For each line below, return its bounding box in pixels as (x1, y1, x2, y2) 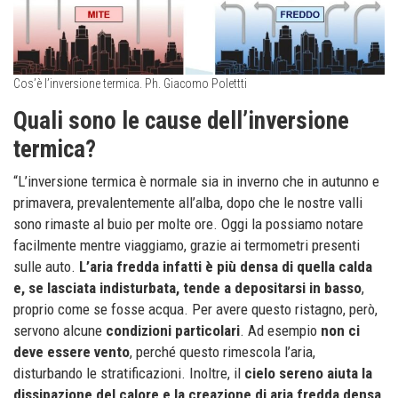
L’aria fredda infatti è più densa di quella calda (79, 257, 372, 275)
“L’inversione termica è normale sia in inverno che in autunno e (13, 171, 379, 190)
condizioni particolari (106, 321, 240, 339)
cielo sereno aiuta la (244, 363, 372, 382)
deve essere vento (13, 342, 130, 361)
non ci (321, 321, 360, 339)
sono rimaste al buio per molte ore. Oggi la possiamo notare (13, 214, 363, 233)
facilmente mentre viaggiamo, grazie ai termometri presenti (13, 235, 360, 254)
